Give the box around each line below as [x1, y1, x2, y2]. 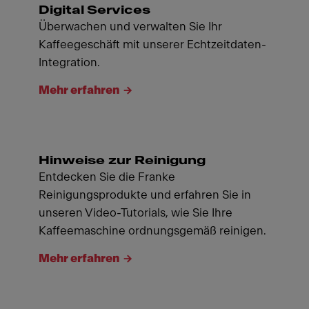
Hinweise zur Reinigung [39, 154, 206, 166]
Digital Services [39, 3, 150, 16]
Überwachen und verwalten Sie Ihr [39, 20, 222, 32]
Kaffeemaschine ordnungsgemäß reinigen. [39, 224, 266, 237]
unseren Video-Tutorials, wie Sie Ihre [39, 206, 232, 219]
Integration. [39, 56, 100, 68]
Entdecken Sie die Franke [39, 170, 175, 183]
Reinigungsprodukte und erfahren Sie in [39, 188, 251, 201]
